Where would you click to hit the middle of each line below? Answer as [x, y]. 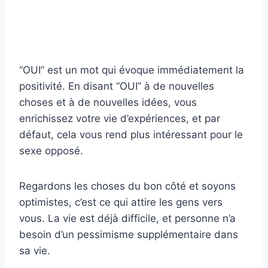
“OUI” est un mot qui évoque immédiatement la [132, 70]
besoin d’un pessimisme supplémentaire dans [129, 235]
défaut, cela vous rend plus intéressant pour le [131, 135]
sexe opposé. [51, 151]
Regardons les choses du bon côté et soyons [127, 186]
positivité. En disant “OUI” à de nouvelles [117, 86]
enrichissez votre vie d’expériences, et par [120, 119]
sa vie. [35, 251]
